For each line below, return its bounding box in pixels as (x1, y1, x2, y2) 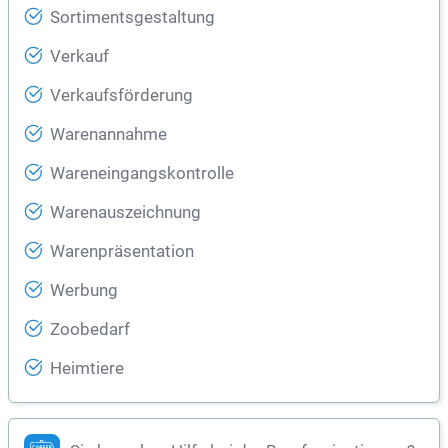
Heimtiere (50, 359, 124, 379)
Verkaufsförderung (50, 86, 193, 106)
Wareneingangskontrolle (50, 164, 234, 184)
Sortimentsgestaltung (50, 8, 215, 28)
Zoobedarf (50, 320, 130, 340)
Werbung (50, 281, 118, 301)
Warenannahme (50, 125, 167, 145)
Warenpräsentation (50, 242, 194, 262)
